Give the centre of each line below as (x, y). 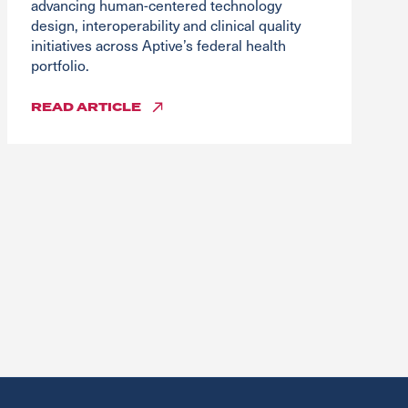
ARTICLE (109, 107)
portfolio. (61, 65)
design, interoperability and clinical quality (166, 25)
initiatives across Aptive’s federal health (159, 45)
